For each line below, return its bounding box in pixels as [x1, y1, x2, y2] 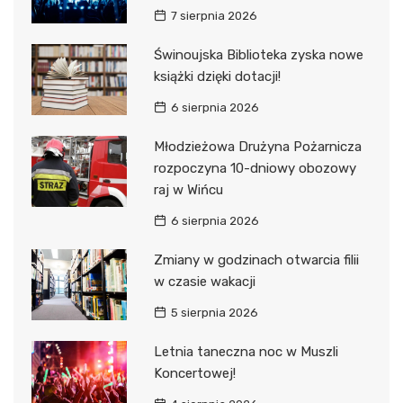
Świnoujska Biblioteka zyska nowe [153, 46, 363, 63]
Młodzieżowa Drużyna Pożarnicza [153, 138, 362, 155]
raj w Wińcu [153, 181, 223, 198]
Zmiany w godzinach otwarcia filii [153, 251, 359, 268]
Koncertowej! [153, 364, 236, 381]
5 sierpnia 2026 [170, 305, 258, 319]
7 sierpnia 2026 [170, 8, 257, 22]
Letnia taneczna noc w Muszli [153, 343, 338, 360]
